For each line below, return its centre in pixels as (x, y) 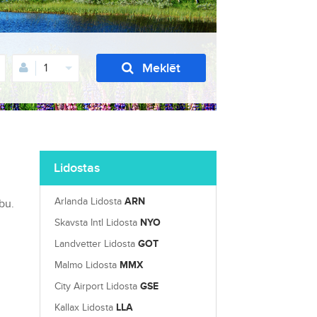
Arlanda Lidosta (90, 201)
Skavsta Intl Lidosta (97, 223)
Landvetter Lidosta (96, 244)
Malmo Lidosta (87, 265)
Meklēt (161, 68)
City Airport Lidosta (97, 286)
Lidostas (77, 168)
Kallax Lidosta (85, 307)
